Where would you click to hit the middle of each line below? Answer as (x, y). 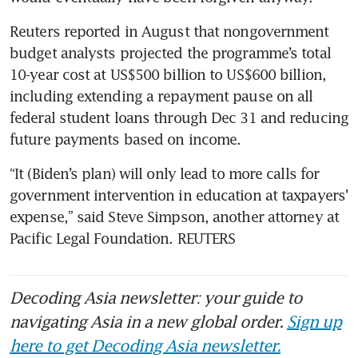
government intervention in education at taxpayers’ (179, 195)
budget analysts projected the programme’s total (170, 52)
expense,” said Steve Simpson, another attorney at (174, 216)
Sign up (314, 321)
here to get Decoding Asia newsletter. (145, 345)
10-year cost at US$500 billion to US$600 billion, (168, 74)
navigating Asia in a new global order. (148, 321)
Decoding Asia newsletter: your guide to (156, 297)
